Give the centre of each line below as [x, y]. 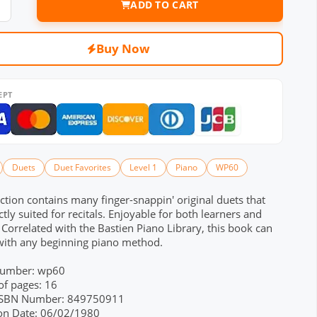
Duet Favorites [82, 167]
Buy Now [123, 48]
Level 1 [143, 167]
